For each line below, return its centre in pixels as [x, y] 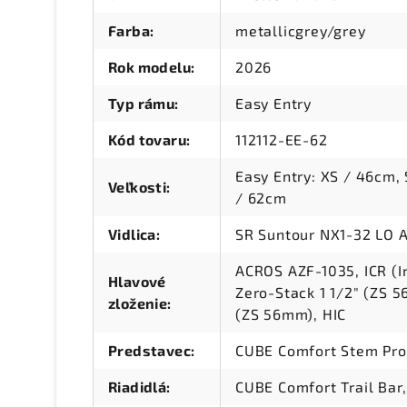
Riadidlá [138, 387]
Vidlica [132, 234]
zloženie [138, 303]
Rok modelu [150, 67]
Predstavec [150, 351]
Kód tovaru [148, 140]
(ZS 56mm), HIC [291, 314]
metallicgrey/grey [301, 31]
